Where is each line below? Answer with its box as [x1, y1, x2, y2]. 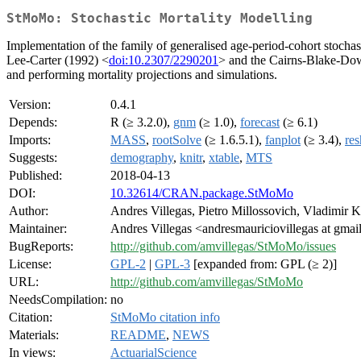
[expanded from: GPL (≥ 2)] [190, 257, 337, 272]
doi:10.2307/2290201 [109, 53, 218, 68]
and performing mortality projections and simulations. [6, 68, 277, 82]
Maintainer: [9, 222, 67, 236]
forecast [240, 115, 280, 130]
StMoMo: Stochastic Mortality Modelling [6, 10, 313, 27]
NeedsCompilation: [9, 293, 107, 307]
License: [9, 257, 52, 272]
